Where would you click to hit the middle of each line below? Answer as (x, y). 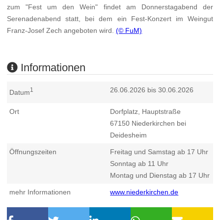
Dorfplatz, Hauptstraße (146, 111)
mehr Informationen (40, 192)
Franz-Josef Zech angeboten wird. (62, 31)
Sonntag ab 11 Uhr (139, 163)
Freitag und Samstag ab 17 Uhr (159, 151)
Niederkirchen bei (158, 123)
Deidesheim (129, 135)
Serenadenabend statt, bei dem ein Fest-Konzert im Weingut (110, 19)
